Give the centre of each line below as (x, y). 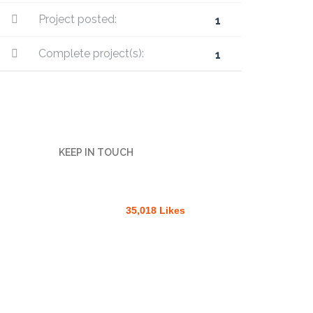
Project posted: (76, 19)
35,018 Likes (155, 210)
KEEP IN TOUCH (96, 152)
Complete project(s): (90, 53)
